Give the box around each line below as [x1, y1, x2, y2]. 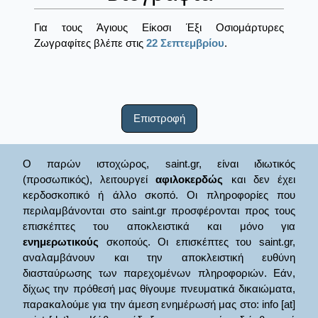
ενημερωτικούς [23, 235, 99, 248]
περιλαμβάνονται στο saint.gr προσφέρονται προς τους [23, 204, 295, 216]
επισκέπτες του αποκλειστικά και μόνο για [23, 219, 295, 232]
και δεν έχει [223, 172, 296, 185]
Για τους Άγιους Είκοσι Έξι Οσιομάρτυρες [34, 21, 284, 34]
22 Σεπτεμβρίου [146, 37, 224, 50]
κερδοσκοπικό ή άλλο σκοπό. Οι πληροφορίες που [23, 188, 295, 201]
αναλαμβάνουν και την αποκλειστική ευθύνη [23, 251, 295, 263]
